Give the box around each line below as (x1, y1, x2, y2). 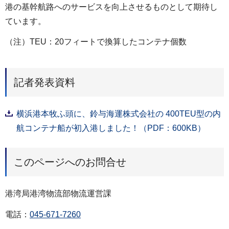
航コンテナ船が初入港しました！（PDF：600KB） (16, 124, 205, 133)
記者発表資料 (14, 77, 75, 88)
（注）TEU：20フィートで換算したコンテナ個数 (5, 37, 187, 47)
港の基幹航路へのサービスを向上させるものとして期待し (5, 2, 218, 11)
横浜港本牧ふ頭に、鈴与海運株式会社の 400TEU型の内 (16, 109, 221, 119)
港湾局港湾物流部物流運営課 (5, 189, 111, 198)
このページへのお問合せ (14, 156, 126, 168)
